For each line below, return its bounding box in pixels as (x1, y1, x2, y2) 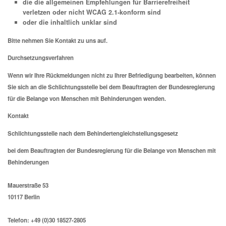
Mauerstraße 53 (8, 181, 48, 190)
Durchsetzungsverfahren (8, 53, 74, 63)
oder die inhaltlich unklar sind (23, 17, 117, 27)
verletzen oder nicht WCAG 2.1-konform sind (23, 7, 161, 17)
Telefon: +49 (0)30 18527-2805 (8, 216, 86, 225)
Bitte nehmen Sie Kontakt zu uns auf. (8, 36, 107, 45)
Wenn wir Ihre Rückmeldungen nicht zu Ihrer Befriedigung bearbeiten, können (8, 71, 216, 80)
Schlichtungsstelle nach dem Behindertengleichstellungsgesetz (8, 129, 178, 138)
